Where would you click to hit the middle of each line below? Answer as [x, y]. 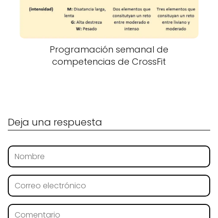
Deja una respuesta [55, 122]
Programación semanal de [109, 49]
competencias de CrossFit [109, 61]
